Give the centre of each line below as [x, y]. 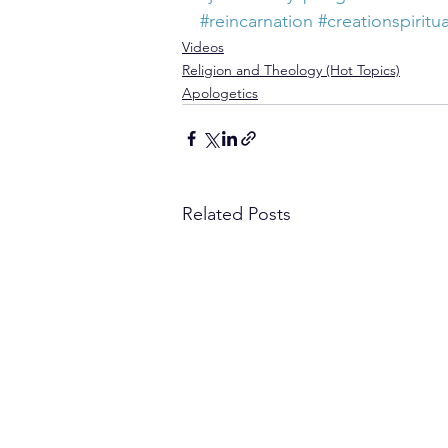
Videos [203, 47]
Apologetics [220, 93]
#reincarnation [256, 21]
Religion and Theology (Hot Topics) [291, 70]
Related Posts [236, 214]
